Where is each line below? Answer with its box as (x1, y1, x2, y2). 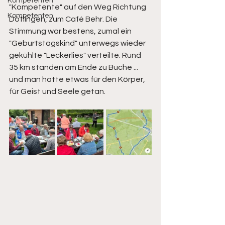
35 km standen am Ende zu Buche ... (9, 63, 140, 71)
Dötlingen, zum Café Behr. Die (9, 15, 119, 23)
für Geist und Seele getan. (9, 87, 105, 95)
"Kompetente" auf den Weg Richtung (9, 3, 148, 11)
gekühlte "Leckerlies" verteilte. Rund (9, 51, 143, 59)
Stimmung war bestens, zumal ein (9, 27, 133, 35)
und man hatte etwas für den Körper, (9, 75, 147, 83)
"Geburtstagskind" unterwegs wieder (9, 39, 147, 47)
